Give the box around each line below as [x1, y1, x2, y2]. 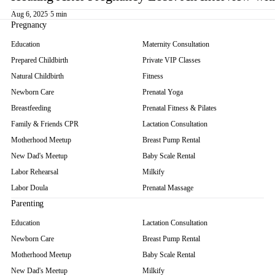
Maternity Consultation [142, 40, 209, 48]
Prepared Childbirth [11, 56, 68, 64]
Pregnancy [11, 20, 47, 29]
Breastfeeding [11, 104, 51, 112]
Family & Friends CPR [11, 120, 79, 128]
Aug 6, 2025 [11, 10, 48, 18]
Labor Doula [11, 184, 48, 192]
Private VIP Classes [142, 56, 201, 64]
